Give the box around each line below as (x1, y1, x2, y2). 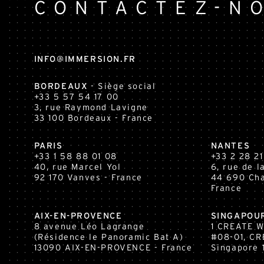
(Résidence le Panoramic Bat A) (34, 232, 184, 242)
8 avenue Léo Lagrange (34, 222, 145, 231)
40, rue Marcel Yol (34, 163, 121, 172)
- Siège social (87, 82, 156, 91)
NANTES (210, 141, 250, 151)
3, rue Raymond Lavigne (34, 103, 148, 113)
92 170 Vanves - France (34, 173, 143, 183)
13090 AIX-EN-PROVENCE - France (34, 243, 193, 252)
